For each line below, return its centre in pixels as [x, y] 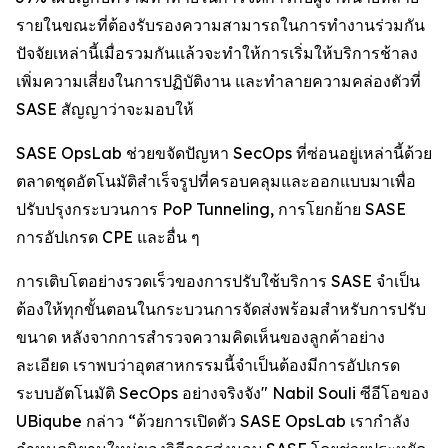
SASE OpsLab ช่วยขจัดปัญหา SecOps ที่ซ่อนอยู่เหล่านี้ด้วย [224, 153]
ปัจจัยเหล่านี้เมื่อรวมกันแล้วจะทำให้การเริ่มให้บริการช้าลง [217, 53]
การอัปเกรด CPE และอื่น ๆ [108, 237]
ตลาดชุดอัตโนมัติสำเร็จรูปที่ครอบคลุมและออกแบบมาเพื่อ [216, 181]
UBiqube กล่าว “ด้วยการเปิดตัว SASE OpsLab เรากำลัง [213, 421]
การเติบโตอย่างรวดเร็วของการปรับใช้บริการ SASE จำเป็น [218, 281]
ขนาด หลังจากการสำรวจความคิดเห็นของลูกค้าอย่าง [200, 337]
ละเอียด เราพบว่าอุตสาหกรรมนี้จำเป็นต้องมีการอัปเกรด [208, 365]
